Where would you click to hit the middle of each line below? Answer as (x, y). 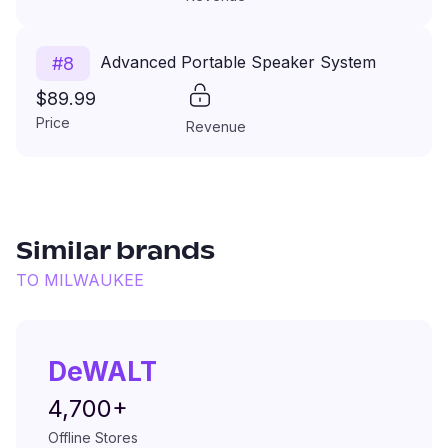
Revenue (216, 126)
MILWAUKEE (94, 280)
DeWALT (102, 371)
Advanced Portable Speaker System (238, 61)
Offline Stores (93, 437)
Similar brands (115, 252)
